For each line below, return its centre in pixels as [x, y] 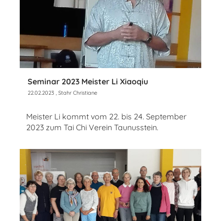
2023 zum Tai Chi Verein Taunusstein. [92, 127]
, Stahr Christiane [76, 92]
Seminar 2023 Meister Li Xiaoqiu [88, 81]
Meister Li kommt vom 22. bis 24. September [106, 116]
